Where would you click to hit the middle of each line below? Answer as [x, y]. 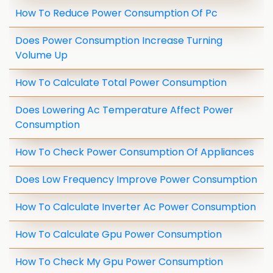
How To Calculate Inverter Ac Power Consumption [136, 207]
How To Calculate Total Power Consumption [121, 83]
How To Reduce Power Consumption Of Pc [116, 13]
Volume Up [41, 55]
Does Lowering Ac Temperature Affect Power [124, 110]
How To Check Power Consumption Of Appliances [135, 152]
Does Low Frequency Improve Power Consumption [136, 179]
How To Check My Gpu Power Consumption [119, 262]
